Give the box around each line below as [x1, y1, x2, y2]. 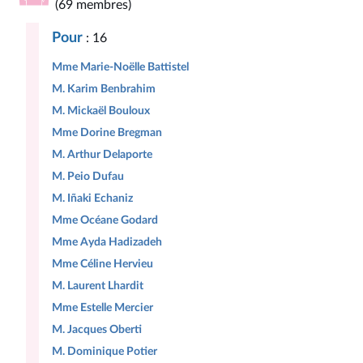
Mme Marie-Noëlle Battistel [52, 61, 189, 73]
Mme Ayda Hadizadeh [52, 236, 162, 248]
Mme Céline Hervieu [52, 258, 153, 270]
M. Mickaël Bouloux [52, 105, 150, 117]
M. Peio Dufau [52, 170, 124, 182]
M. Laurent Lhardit [52, 280, 143, 292]
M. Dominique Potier [52, 345, 157, 357]
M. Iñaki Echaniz [52, 192, 133, 204]
